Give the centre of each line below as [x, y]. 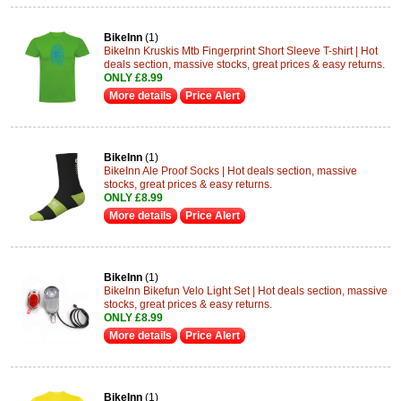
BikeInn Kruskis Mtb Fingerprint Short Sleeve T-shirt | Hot [241, 51]
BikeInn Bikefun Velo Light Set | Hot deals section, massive [246, 291]
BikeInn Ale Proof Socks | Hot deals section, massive [230, 171]
